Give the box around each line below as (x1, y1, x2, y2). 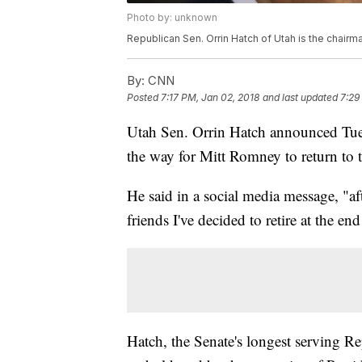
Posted (127, 91, 161, 104)
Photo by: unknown (127, 11, 217, 24)
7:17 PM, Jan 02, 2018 (161, 91, 259, 104)
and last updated (263, 91, 338, 104)
